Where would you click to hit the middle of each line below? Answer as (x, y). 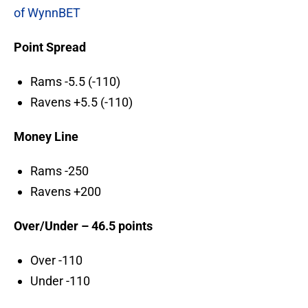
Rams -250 (59, 171)
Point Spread (50, 47)
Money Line (46, 137)
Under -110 (60, 281)
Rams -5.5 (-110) (75, 82)
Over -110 (56, 261)
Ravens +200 (66, 192)
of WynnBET (47, 13)
